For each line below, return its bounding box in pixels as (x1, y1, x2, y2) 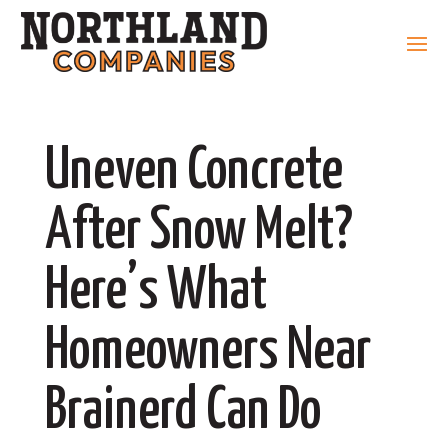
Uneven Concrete (44, 143, 343, 200)
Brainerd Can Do (44, 383, 321, 440)
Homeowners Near (44, 323, 371, 380)
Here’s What (44, 263, 267, 320)
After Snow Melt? (44, 203, 353, 260)
